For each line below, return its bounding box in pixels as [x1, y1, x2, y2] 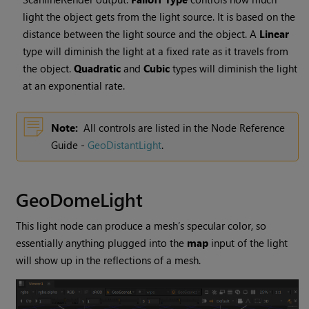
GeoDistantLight [88, 137, 162, 152]
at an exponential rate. [23, 78, 126, 92]
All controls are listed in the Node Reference [83, 120, 286, 134]
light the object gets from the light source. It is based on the [23, 9, 296, 23]
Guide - [51, 137, 88, 152]
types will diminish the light [170, 61, 298, 75]
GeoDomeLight [16, 186, 143, 212]
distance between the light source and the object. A [23, 26, 260, 41]
